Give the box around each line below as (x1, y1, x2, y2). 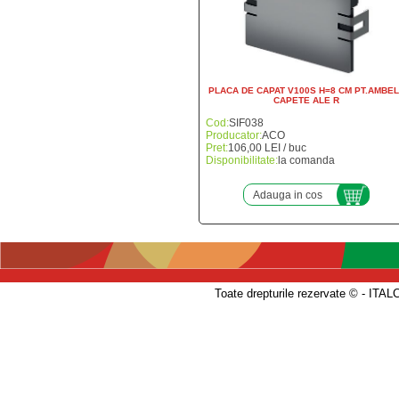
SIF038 (229, 117, 264, 129)
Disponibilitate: (206, 154, 278, 167)
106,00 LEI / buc (228, 142, 306, 154)
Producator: (206, 129, 262, 142)
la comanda (278, 154, 335, 167)
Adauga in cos (253, 188, 322, 201)
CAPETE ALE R (273, 95, 339, 105)
